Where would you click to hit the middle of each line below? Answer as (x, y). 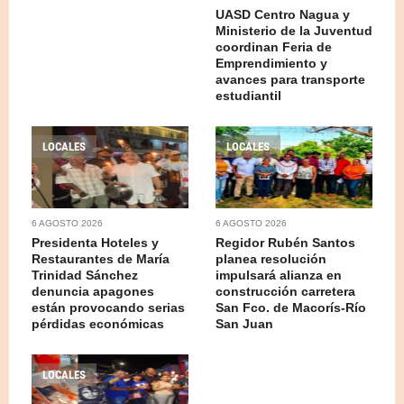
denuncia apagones (93, 291)
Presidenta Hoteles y (95, 242)
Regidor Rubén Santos (285, 242)
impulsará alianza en (279, 275)
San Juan (244, 323)
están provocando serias (108, 307)
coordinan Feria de (274, 46)
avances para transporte (290, 79)
